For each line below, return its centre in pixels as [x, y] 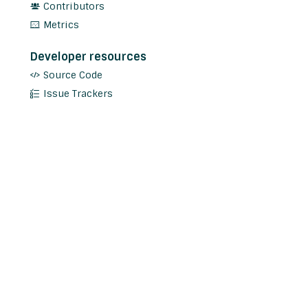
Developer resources [88, 57]
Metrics [61, 25]
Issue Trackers [78, 94]
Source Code [73, 75]
